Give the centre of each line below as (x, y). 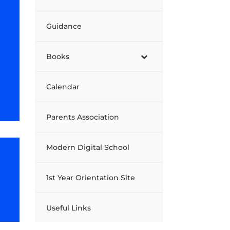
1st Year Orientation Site (91, 177)
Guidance (64, 26)
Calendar (63, 87)
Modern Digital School (88, 147)
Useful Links (69, 208)
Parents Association (83, 117)
